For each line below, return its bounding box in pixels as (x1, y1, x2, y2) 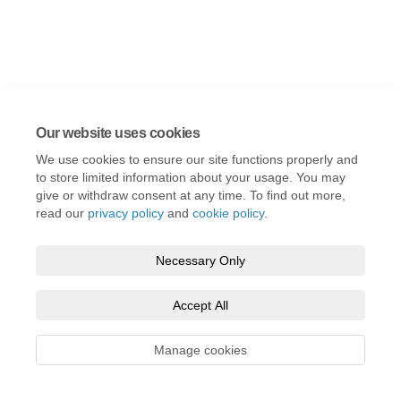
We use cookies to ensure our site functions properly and (36, 152, 358, 166)
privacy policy (88, 206, 164, 220)
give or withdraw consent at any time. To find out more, (36, 188, 346, 202)
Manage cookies (154, 343, 247, 357)
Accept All (173, 298, 228, 312)
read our (36, 206, 88, 220)
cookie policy (192, 206, 264, 220)
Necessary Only (156, 253, 245, 268)
